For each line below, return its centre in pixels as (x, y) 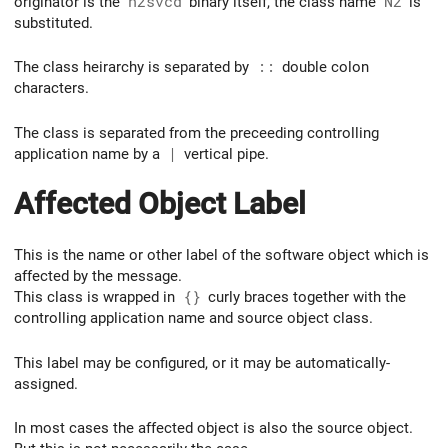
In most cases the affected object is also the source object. (213, 428)
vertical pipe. (224, 154)
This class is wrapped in (96, 296)
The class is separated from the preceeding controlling (196, 133)
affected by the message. (98, 275)
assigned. (46, 383)
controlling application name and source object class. (193, 317)
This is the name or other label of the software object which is (221, 254)
